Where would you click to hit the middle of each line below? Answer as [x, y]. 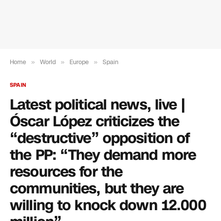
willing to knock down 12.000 [108, 205]
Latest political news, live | [97, 105]
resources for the [66, 172]
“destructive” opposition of [100, 138]
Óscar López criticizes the [95, 122]
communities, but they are [97, 189]
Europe [79, 62]
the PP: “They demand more [103, 155]
